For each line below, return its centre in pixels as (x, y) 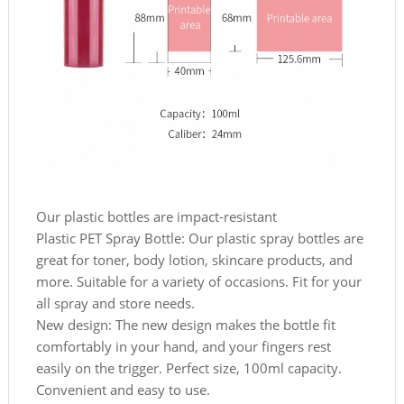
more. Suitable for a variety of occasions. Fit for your (198, 281)
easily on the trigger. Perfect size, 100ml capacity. (188, 367)
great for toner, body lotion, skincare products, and (194, 259)
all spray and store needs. (115, 303)
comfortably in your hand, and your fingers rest (183, 346)
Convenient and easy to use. (123, 389)
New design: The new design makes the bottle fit (185, 324)
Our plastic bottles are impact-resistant (156, 216)
